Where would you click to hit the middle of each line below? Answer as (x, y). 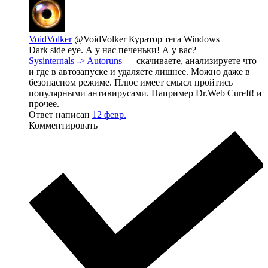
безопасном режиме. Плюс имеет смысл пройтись (131, 82)
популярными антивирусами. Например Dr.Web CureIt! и (145, 93)
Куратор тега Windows (174, 39)
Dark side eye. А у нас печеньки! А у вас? (112, 50)
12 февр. (109, 114)
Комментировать (63, 125)
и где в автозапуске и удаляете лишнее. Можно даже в (139, 71)
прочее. (44, 103)
